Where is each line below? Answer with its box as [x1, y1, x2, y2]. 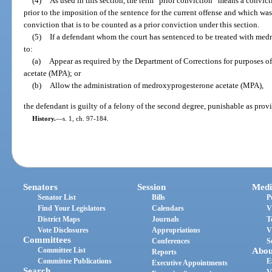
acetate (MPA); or [24, 69, 81, 78]
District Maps [38, 214, 81, 223]
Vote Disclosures [38, 225, 89, 234]
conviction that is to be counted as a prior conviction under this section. [24, 20, 260, 30]
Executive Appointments [152, 258, 228, 267]
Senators [23, 182, 58, 192]
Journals [152, 214, 180, 223]
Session [137, 182, 166, 192]
